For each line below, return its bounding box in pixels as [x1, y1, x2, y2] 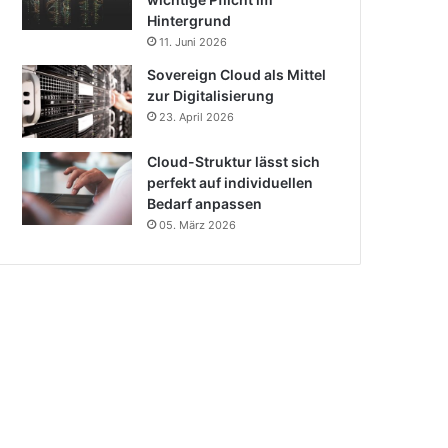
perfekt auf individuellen [147, 173, 314, 191]
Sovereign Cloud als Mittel [147, 65, 327, 83]
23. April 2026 [159, 109, 235, 124]
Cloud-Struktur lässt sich [147, 152, 321, 170]
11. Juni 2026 [159, 34, 228, 49]
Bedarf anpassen [147, 194, 263, 212]
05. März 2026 [159, 217, 237, 232]
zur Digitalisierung [147, 86, 275, 104]
